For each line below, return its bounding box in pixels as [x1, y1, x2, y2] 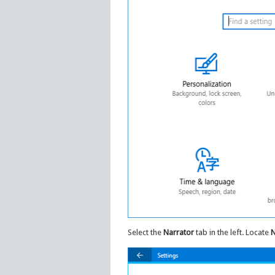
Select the [127, 227, 163, 237]
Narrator [163, 227, 194, 237]
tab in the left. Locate [193, 227, 271, 237]
